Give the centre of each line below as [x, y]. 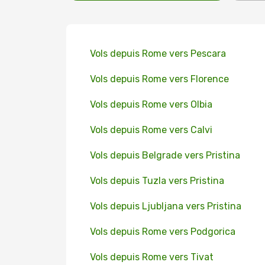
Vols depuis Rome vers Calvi [151, 130]
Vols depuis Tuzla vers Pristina [157, 181]
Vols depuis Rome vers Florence [159, 79]
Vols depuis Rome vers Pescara [158, 54]
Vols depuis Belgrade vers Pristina [165, 155]
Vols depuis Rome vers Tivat [152, 257]
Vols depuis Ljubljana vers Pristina [166, 206]
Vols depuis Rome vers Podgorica [163, 232]
